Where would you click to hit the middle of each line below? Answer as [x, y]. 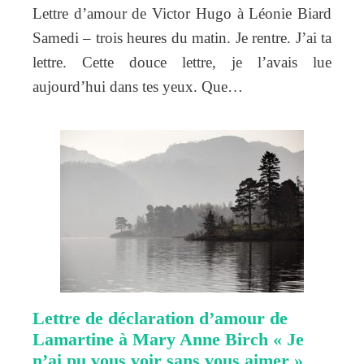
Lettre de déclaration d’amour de [160, 318]
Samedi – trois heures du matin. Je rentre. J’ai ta [182, 37]
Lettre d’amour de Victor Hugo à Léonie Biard [182, 13]
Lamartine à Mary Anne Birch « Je [168, 339]
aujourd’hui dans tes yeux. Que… [138, 86]
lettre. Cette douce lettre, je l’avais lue [182, 62]
